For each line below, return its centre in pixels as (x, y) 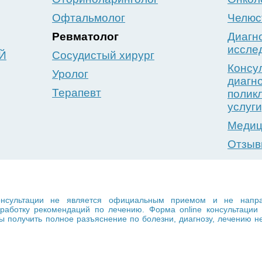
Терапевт (77, 93)
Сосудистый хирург (103, 55)
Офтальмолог (89, 18)
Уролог (70, 74)
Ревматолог (85, 37)
